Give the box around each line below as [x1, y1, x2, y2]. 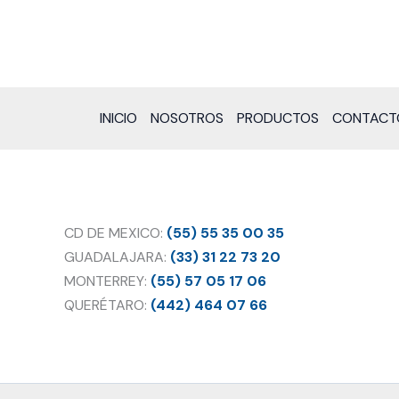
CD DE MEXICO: [64, 223, 167, 242]
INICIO [100, 109, 137, 128]
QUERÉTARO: [64, 295, 147, 314]
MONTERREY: [64, 271, 151, 290]
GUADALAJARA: [64, 247, 170, 266]
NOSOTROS [151, 109, 224, 128]
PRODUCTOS [237, 109, 319, 128]
